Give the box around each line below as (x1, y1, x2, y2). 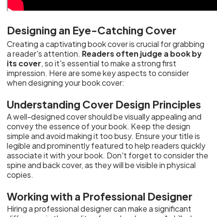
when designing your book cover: (7, 77, 125, 88)
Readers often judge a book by (82, 48, 202, 59)
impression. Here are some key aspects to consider (7, 68, 189, 78)
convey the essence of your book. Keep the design (7, 121, 191, 131)
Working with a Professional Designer (7, 189, 193, 203)
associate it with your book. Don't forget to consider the (7, 150, 209, 160)
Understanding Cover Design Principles (7, 97, 201, 111)
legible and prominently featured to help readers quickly (7, 140, 206, 151)
